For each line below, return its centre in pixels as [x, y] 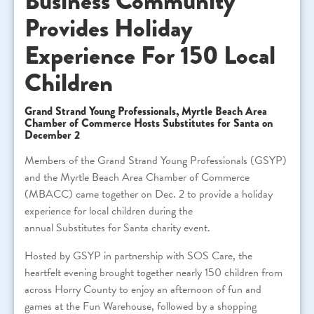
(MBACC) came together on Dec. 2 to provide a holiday [149, 194]
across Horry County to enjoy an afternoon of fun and [143, 290]
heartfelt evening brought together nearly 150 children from [153, 273]
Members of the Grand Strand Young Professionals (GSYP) [156, 161]
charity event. [179, 228]
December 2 [52, 135]
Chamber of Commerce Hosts [94, 123]
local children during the [139, 211]
